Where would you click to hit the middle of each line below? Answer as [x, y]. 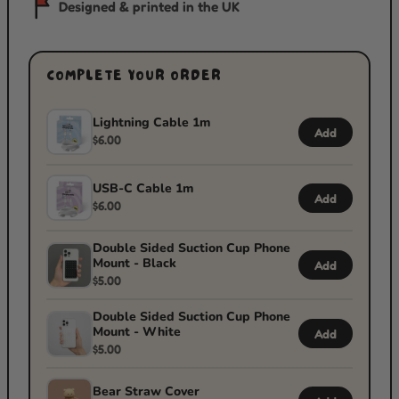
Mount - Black [134, 263]
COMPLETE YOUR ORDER [134, 77]
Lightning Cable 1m [151, 122]
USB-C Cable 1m [143, 188]
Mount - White [137, 332]
